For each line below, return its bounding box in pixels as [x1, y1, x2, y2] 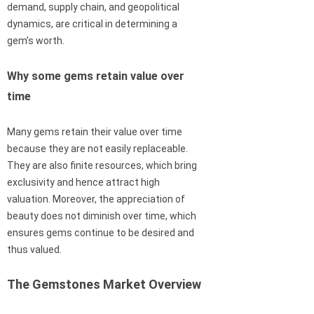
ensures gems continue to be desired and [7, 227, 194, 239]
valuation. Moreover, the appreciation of [7, 193, 185, 205]
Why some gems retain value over [7, 69, 184, 83]
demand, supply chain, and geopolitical [7, 1, 179, 13]
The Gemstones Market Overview [7, 277, 201, 292]
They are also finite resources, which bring [7, 160, 197, 172]
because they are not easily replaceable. [7, 143, 188, 155]
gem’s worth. [7, 35, 64, 47]
